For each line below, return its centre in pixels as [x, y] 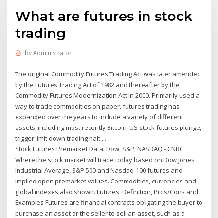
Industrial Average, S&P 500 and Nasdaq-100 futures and [99, 170]
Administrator [52, 53]
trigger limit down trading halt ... [61, 138]
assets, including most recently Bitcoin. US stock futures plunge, [109, 127]
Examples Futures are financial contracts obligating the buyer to [109, 202]
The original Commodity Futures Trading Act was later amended [108, 74]
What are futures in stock [104, 16]
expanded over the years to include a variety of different [99, 117]
